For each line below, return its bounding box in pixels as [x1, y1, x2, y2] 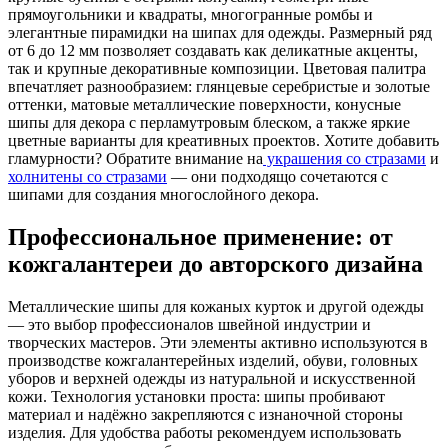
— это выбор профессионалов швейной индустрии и [8, 316, 371, 334]
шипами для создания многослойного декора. [8, 186, 319, 204]
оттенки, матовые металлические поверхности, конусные [8, 96, 401, 114]
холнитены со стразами [8, 168, 167, 186]
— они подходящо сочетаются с [167, 168, 388, 186]
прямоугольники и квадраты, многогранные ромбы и [8, 6, 373, 24]
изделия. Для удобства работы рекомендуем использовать [8, 424, 401, 442]
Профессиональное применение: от [8, 224, 393, 251]
